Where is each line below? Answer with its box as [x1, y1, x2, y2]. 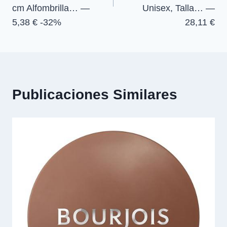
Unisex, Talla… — [142, 3, 215, 13]
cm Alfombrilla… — [12, 3, 90, 13]
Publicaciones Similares [12, 86, 177, 102]
